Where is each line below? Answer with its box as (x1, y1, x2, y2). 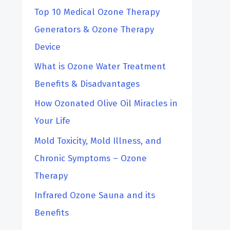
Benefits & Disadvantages (34, 79, 140, 90)
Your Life (34, 116, 70, 127)
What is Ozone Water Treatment (34, 61, 166, 72)
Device (34, 41, 61, 52)
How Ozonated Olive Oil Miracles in (34, 98, 178, 109)
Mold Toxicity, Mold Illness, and (34, 135, 161, 146)
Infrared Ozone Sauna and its (34, 189, 155, 201)
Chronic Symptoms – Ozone (34, 152, 147, 164)
